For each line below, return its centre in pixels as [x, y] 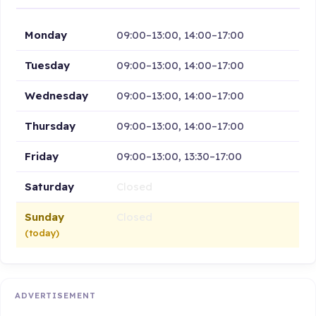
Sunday [45, 217]
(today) [42, 232]
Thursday [50, 126]
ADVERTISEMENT [55, 296]
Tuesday [48, 65]
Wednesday [57, 95]
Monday [46, 35]
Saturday [50, 186]
